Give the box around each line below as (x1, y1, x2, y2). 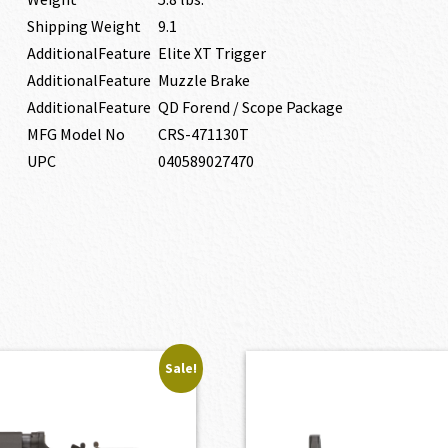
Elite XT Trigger (157, 43, 266, 63)
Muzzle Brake (157, 70, 250, 90)
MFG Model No (26, 124, 125, 144)
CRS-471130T (157, 124, 249, 144)
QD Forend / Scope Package (157, 97, 343, 117)
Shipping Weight (26, 16, 141, 36)
